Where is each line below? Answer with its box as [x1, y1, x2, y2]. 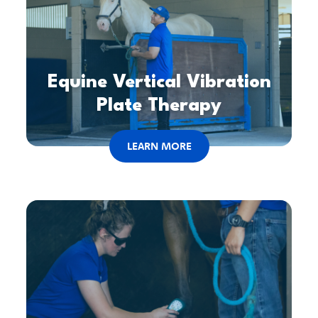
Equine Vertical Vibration [47, 73, 271, 92]
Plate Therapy [97, 97, 221, 116]
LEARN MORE [126, 139, 192, 153]
